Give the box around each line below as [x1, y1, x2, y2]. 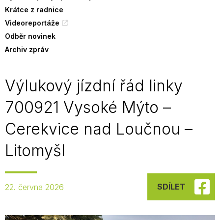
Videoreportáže [5, 19, 59, 27]
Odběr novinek [5, 32, 55, 40]
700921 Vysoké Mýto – [5, 98, 171, 117]
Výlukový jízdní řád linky [5, 76, 183, 95]
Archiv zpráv [5, 45, 49, 54]
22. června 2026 [5, 182, 64, 192]
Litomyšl [5, 141, 65, 160]
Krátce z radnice [5, 5, 63, 14]
